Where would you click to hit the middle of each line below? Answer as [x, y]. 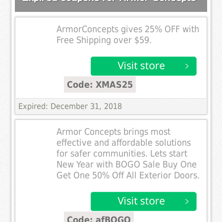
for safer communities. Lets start [122, 153]
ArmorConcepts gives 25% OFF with [128, 29]
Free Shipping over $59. [104, 40]
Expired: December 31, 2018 [70, 106]
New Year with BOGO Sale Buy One [127, 164]
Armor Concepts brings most [114, 132]
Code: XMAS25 [100, 84]
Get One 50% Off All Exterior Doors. [128, 175]
